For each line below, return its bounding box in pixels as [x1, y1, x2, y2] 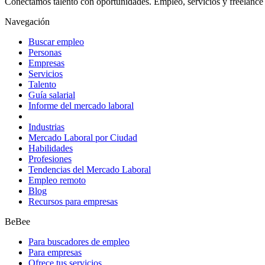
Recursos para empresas [28, 196, 118, 207]
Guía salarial [28, 90, 75, 101]
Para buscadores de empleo [28, 237, 130, 247]
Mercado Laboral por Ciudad [28, 132, 137, 143]
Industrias [28, 122, 64, 132]
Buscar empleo [28, 37, 84, 47]
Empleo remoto [28, 175, 86, 186]
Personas [28, 47, 62, 58]
